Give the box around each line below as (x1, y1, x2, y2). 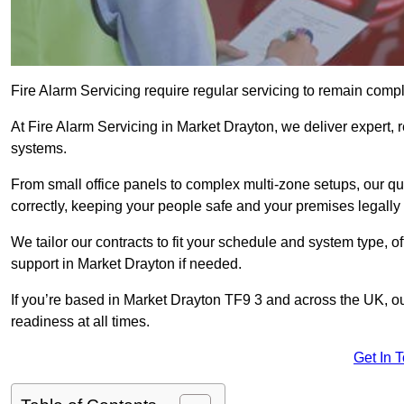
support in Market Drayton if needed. (11, 256, 242, 272)
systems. (11, 141, 67, 157)
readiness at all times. (11, 314, 150, 330)
